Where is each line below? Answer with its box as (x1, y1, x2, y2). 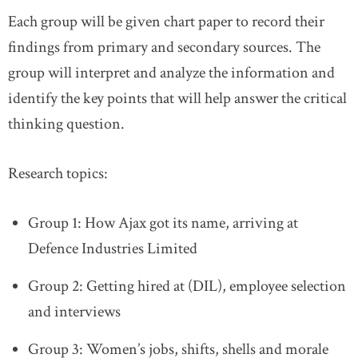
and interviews (28, 300, 121, 322)
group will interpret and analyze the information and (8, 62, 335, 83)
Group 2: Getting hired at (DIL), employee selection (28, 275, 346, 296)
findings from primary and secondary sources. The (8, 36, 320, 58)
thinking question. (8, 113, 125, 134)
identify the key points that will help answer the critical (8, 87, 347, 109)
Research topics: (8, 162, 108, 184)
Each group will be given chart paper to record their (8, 10, 324, 32)
